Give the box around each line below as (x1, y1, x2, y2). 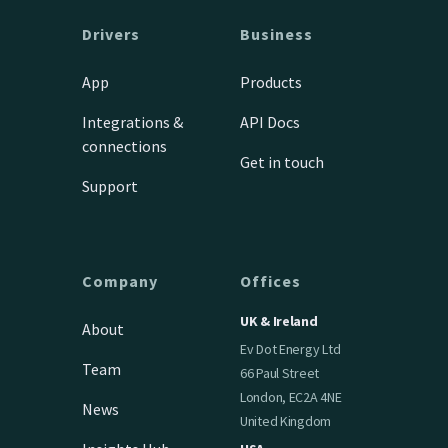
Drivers (82, 23, 141, 44)
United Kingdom (240, 411, 332, 430)
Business (240, 23, 313, 44)
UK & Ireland (240, 311, 318, 330)
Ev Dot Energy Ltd (240, 339, 341, 358)
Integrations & (82, 111, 184, 132)
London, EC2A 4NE (240, 387, 342, 406)
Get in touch (240, 151, 324, 172)
